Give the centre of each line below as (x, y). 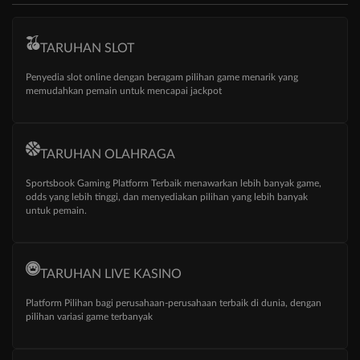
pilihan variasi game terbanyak (89, 317)
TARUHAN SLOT (87, 49)
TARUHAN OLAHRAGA (108, 155)
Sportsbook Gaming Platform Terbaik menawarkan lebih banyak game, (174, 184)
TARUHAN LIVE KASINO (111, 274)
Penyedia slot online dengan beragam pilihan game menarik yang (162, 78)
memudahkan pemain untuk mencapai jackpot (124, 91)
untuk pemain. (56, 211)
